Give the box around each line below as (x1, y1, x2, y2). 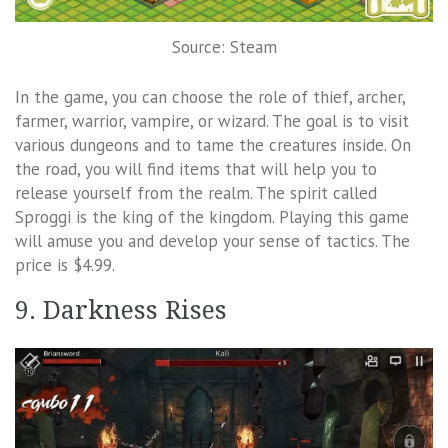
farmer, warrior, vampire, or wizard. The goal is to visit (15, 109, 409, 132)
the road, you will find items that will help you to (15, 157, 377, 180)
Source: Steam (171, 36, 277, 59)
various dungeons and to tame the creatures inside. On (15, 133, 411, 156)
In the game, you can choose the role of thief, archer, (15, 85, 405, 108)
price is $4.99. (15, 253, 115, 276)
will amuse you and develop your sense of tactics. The (15, 229, 410, 252)
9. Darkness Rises (15, 295, 227, 325)
